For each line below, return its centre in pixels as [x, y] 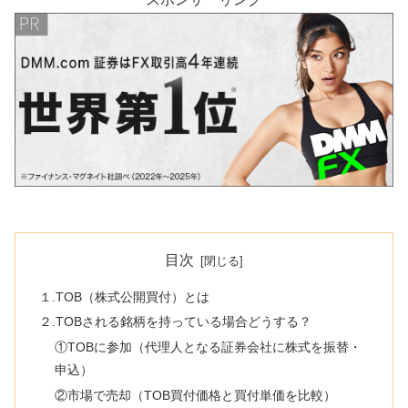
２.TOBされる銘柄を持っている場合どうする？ [175, 322]
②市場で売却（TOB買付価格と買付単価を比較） [196, 396]
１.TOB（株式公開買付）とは [124, 296]
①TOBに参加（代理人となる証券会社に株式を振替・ [209, 347]
